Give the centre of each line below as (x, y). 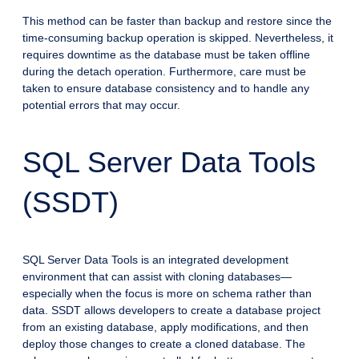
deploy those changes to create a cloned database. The (164, 344)
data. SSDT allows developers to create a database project (171, 311)
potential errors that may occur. (101, 105)
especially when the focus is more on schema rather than (167, 294)
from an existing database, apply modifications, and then (165, 327)
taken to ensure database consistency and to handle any (166, 89)
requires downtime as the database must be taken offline (166, 55)
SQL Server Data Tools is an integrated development (155, 260)
